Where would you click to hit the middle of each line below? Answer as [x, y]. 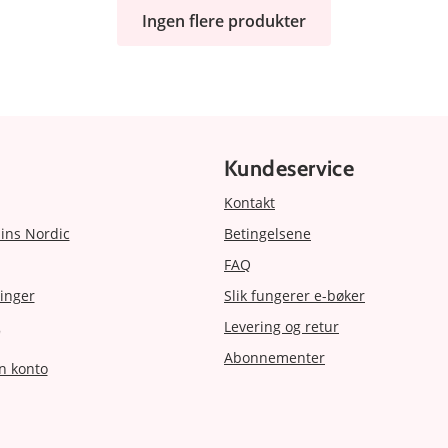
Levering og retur [281, 326]
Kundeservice [289, 168]
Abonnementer [274, 357]
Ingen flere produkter [224, 20]
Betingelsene [267, 233]
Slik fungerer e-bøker [294, 295]
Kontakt [249, 202]
